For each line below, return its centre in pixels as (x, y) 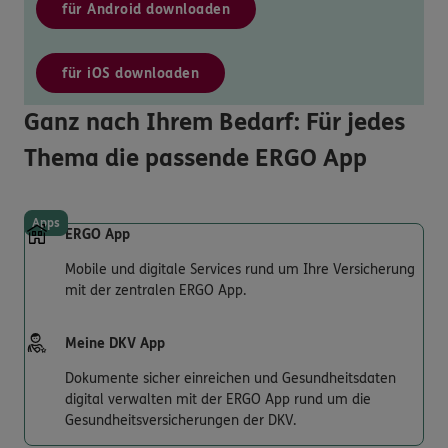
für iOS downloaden (130, 73)
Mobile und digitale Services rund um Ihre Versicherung (240, 269)
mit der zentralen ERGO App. (155, 290)
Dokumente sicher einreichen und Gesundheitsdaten (230, 378)
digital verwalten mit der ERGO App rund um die (218, 399)
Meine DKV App (115, 343)
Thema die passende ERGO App (195, 158)
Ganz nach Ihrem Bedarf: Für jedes (214, 122)
